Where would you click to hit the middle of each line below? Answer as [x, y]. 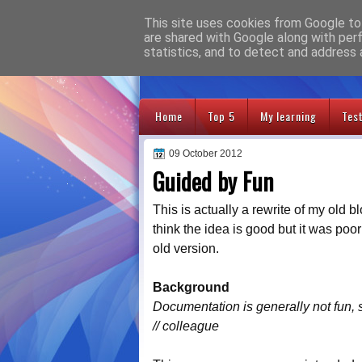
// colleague [186, 326]
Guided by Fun [213, 181]
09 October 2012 [206, 154]
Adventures [237, 47]
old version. [186, 249]
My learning [288, 116]
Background [191, 288]
